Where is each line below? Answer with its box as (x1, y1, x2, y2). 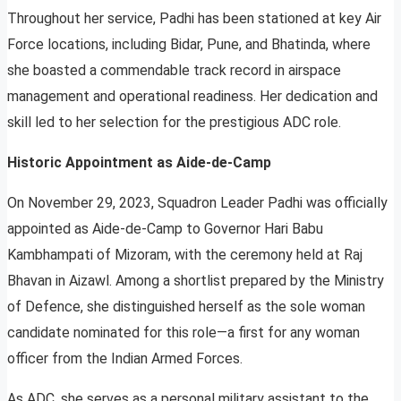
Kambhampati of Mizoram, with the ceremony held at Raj (7, 246, 363, 264)
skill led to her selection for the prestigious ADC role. (7, 114, 341, 132)
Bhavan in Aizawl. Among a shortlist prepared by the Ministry (7, 272, 384, 290)
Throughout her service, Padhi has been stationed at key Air (7, 10, 381, 28)
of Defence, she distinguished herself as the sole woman (7, 298, 365, 316)
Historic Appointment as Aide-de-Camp (7, 154, 271, 172)
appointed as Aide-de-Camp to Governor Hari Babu (7, 220, 323, 238)
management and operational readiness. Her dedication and (7, 88, 378, 106)
